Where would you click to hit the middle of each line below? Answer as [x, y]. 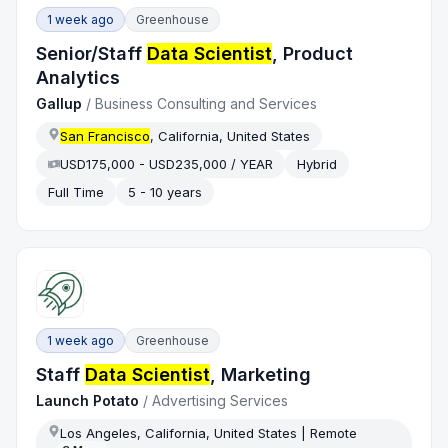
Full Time [76, 192]
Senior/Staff [92, 54]
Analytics [78, 78]
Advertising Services [220, 401]
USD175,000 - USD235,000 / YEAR [167, 164]
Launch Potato [88, 401]
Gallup [59, 104]
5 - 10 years [165, 192]
